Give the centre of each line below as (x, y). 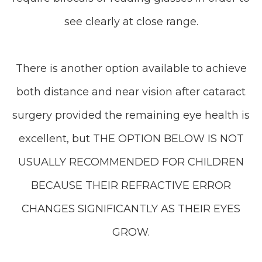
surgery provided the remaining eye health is (131, 115)
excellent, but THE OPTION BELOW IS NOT (131, 139)
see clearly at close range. (131, 22)
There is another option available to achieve (131, 68)
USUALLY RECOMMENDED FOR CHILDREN (131, 162)
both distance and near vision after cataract (131, 92)
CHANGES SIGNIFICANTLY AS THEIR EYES (131, 209)
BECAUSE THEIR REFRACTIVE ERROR (131, 185)
